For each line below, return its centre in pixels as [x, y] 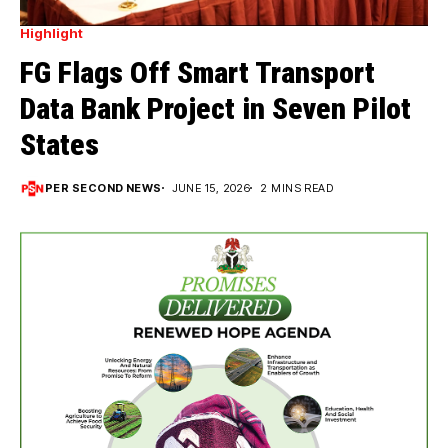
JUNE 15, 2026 [211, 187]
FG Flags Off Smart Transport [197, 72]
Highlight [51, 32]
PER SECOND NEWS [103, 187]
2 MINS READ [297, 187]
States [59, 144]
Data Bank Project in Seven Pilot [215, 108]
